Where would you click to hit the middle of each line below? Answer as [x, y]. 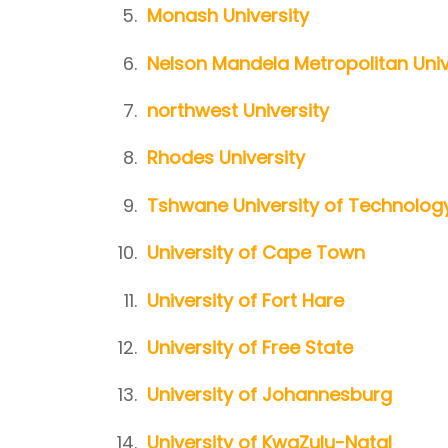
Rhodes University [226, 158]
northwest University [238, 110]
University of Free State [250, 347]
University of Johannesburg [269, 395]
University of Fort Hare [245, 300]
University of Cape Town [256, 253]
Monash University [228, 16]
